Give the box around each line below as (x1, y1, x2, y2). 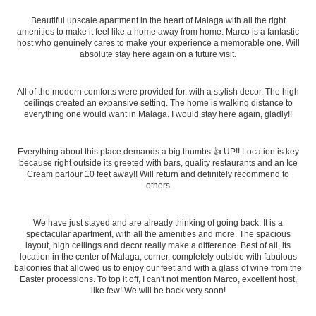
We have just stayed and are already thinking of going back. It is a (33, 218, 283, 228)
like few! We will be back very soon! (90, 286, 226, 296)
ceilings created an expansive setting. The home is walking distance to (23, 98, 293, 108)
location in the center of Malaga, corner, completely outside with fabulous (19, 252, 297, 262)
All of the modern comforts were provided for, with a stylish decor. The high (17, 87, 299, 97)
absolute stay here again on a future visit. (80, 49, 236, 59)
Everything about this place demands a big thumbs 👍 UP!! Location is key (17, 147, 299, 157)
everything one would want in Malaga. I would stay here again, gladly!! (24, 109, 292, 119)
